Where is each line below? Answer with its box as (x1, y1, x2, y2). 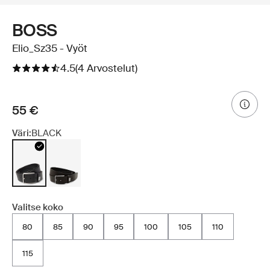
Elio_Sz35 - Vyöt (12, 42, 87, 55)
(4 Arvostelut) (75, 61, 137, 75)
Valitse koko (12, 201, 63, 214)
